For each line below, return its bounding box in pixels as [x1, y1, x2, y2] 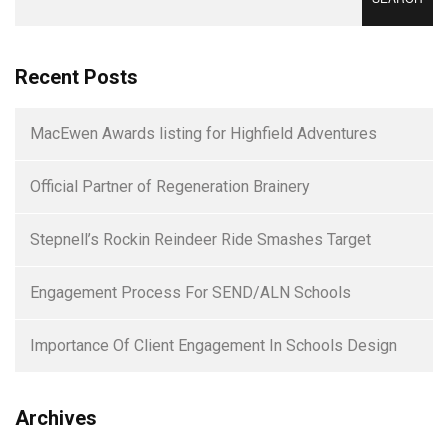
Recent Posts [15, 65, 138, 90]
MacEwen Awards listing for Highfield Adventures [30, 124, 377, 144]
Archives [15, 406, 97, 431]
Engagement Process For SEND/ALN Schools [30, 283, 351, 303]
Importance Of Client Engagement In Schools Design [30, 336, 397, 356]
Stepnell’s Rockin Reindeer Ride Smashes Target [30, 230, 371, 250]
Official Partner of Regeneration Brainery [30, 177, 310, 197]
